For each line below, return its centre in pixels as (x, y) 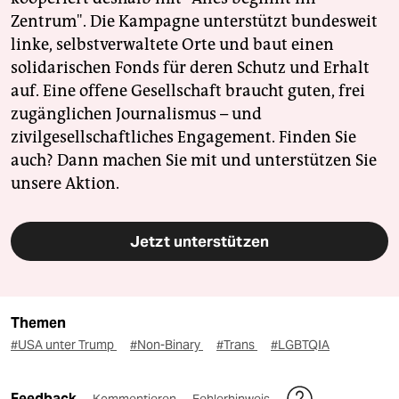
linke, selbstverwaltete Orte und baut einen (172, 45)
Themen (38, 323)
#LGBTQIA (300, 345)
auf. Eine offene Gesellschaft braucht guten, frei (188, 91)
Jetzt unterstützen (199, 242)
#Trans (237, 345)
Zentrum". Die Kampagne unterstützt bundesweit (194, 22)
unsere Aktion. (65, 184)
